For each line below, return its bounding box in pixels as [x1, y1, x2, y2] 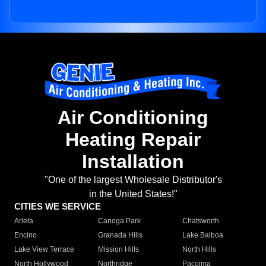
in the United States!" [88, 189, 178, 199]
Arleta [14, 217, 33, 226]
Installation [82, 151, 184, 173]
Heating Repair [65, 129, 201, 151]
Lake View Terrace [14, 245, 74, 254]
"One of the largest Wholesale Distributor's [44, 175, 222, 185]
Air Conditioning [58, 107, 208, 129]
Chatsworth [182, 217, 219, 226]
